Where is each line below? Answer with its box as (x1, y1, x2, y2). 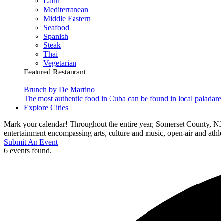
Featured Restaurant (24, 68, 86, 76)
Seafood (43, 23, 69, 32)
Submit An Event (4, 138, 58, 147)
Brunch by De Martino (24, 85, 95, 94)
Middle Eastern (43, 14, 91, 23)
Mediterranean (43, 5, 88, 14)
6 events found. (4, 147, 52, 155)
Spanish (43, 32, 68, 41)
